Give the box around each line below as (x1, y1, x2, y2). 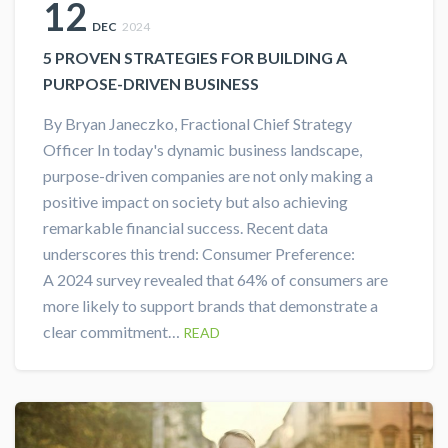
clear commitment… (43, 322, 183, 342)
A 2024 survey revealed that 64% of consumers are (43, 270, 388, 290)
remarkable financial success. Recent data (43, 218, 328, 238)
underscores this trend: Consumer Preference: (43, 244, 355, 264)
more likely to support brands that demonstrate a (43, 296, 378, 316)
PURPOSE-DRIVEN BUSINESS (43, 74, 259, 94)
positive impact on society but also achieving (43, 192, 348, 212)
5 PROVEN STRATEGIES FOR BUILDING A (43, 48, 347, 68)
